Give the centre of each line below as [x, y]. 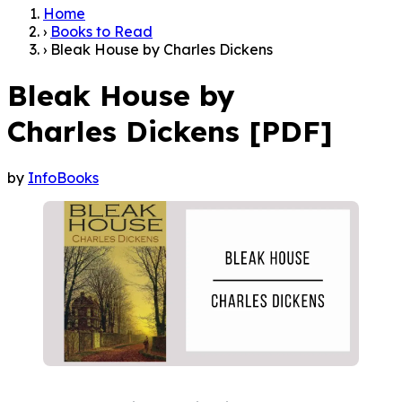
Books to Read [101, 31]
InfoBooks [63, 177]
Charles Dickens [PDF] [170, 131]
